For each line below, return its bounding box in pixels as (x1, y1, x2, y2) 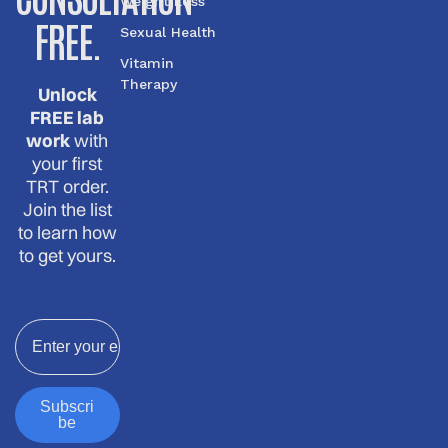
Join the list (22, 197, 112, 221)
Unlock (37, 82, 97, 106)
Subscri (40, 397, 95, 415)
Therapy (119, 75, 177, 92)
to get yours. (18, 243, 116, 267)
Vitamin (119, 54, 174, 71)
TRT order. (25, 174, 109, 198)
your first (32, 151, 103, 175)
